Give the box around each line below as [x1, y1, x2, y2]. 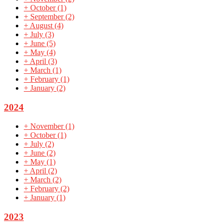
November [30, 122, 65, 131]
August [30, 21, 55, 30]
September [30, 12, 65, 21]
